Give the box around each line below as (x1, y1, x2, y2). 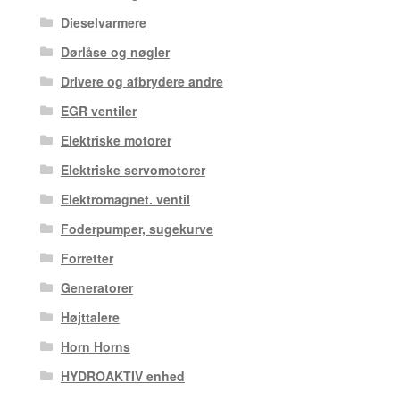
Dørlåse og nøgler (60, 42, 170, 61)
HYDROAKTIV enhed (60, 366, 185, 385)
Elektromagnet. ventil (60, 189, 190, 208)
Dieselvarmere (60, 12, 146, 31)
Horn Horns (60, 337, 130, 355)
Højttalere (60, 307, 120, 326)
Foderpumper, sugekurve (60, 219, 213, 237)
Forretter (60, 248, 113, 267)
